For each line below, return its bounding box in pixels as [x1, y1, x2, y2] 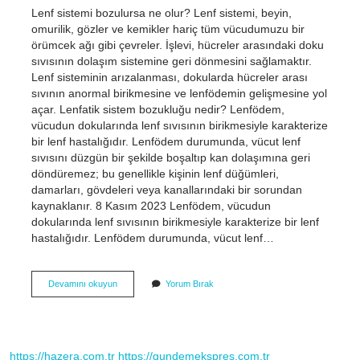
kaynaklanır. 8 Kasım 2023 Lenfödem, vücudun [31, 198, 271, 212]
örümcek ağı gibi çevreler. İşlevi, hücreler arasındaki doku [31, 38, 324, 51]
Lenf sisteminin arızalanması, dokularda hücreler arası [31, 70, 308, 84]
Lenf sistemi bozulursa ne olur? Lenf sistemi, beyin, [31, 6, 292, 19]
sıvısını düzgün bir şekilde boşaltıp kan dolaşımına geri [31, 150, 310, 164]
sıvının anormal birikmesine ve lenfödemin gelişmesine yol [31, 86, 327, 100]
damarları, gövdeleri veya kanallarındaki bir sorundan [31, 182, 302, 196]
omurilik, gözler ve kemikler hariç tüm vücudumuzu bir [31, 22, 305, 35]
